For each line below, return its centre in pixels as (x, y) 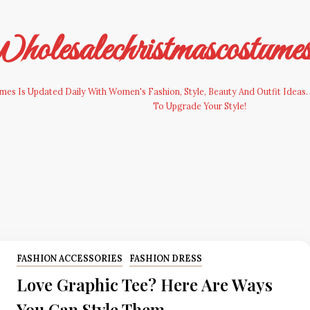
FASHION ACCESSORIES (70, 258)
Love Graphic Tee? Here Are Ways (145, 284)
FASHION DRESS (165, 258)
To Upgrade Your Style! (199, 106)
